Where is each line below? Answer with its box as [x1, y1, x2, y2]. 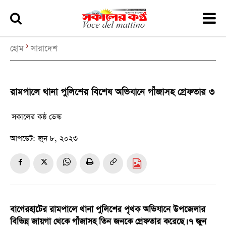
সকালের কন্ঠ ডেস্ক [12, 111, 62, 123]
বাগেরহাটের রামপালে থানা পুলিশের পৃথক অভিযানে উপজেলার [10, 204, 205, 216]
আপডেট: [10, 133, 35, 144]
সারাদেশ [31, 43, 58, 55]
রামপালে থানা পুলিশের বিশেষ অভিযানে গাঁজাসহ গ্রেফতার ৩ [10, 86, 214, 99]
